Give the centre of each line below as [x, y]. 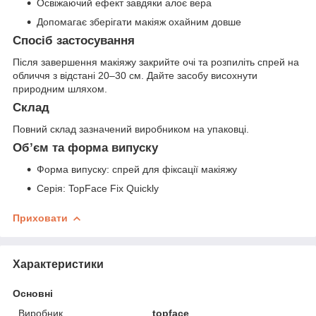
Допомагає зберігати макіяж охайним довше [139, 22]
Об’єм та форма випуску [85, 147]
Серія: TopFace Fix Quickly [98, 188]
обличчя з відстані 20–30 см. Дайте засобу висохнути [135, 76]
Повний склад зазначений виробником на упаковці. [131, 129]
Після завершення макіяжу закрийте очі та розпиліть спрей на [156, 62]
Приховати [40, 218]
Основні [33, 293]
